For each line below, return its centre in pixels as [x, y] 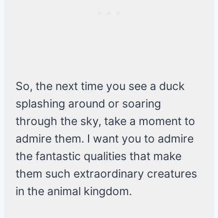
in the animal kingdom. [74, 191]
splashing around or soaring [88, 104]
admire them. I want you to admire [105, 139]
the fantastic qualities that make [99, 156]
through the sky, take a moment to [105, 121]
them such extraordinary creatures [106, 174]
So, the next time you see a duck [100, 86]
